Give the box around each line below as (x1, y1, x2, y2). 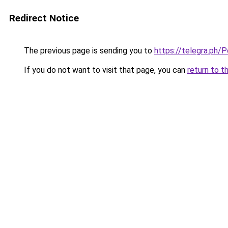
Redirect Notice (9, 12, 79, 24)
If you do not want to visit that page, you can (22, 65, 187, 75)
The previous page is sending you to (22, 46, 154, 55)
